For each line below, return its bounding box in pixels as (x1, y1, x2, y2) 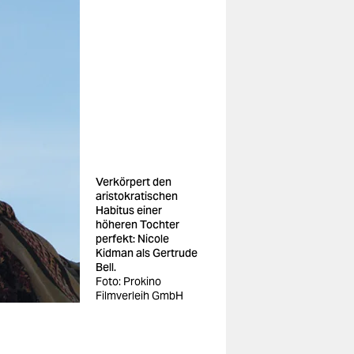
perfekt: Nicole (96, 232, 169, 246)
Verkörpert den (96, 175, 171, 189)
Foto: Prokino (96, 274, 161, 288)
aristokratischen (96, 189, 178, 203)
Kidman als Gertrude (96, 246, 198, 260)
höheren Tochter (96, 217, 179, 232)
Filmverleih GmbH (96, 288, 183, 303)
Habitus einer (96, 203, 162, 217)
